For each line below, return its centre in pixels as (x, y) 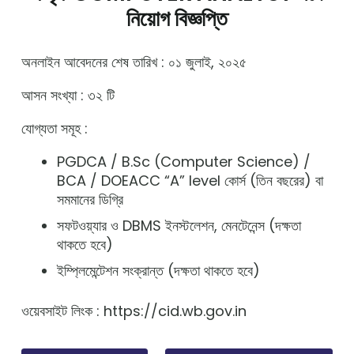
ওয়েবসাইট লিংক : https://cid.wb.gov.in (134, 311)
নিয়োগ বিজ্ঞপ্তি (177, 19)
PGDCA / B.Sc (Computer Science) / (184, 162)
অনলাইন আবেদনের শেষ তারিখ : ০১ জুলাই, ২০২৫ (134, 62)
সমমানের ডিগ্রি (90, 200)
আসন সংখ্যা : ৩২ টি (68, 95)
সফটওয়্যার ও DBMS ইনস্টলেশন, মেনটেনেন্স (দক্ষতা (179, 226)
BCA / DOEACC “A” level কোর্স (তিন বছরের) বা (190, 181)
